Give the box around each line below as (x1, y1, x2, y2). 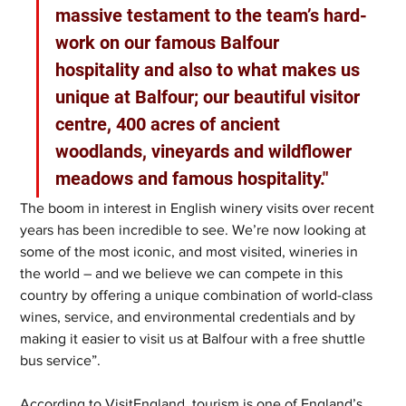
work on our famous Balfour (55, 32, 285, 54)
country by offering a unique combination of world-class (20, 287, 377, 304)
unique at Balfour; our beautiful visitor (55, 86, 365, 109)
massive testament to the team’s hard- (55, 5, 368, 27)
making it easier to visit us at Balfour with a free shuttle (20, 331, 370, 347)
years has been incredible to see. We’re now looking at (20, 222, 371, 238)
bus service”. (20, 353, 101, 369)
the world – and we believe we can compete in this (20, 266, 347, 282)
